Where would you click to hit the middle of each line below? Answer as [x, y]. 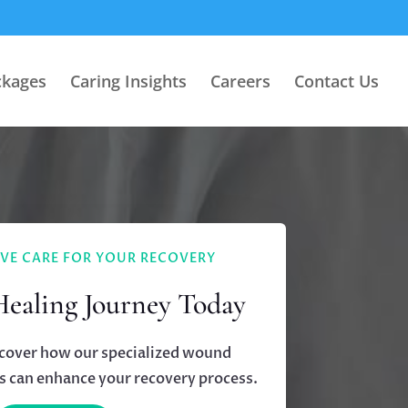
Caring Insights [128, 81]
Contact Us [337, 81]
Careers [240, 81]
